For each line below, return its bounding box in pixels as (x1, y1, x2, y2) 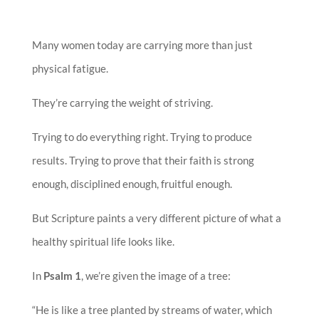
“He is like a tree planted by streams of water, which (31, 303, 272, 317)
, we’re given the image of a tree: (80, 269, 231, 283)
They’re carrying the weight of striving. (31, 96, 213, 110)
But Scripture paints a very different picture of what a (31, 211, 281, 225)
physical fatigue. (31, 62, 108, 75)
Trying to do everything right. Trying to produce (31, 130, 252, 144)
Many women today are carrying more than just (31, 38, 253, 52)
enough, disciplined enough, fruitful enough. (31, 177, 232, 191)
